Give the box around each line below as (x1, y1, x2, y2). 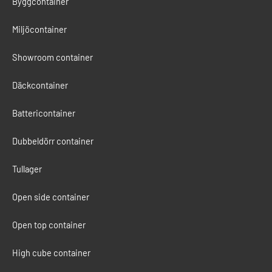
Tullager (12, 163, 42, 175)
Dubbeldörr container (12, 135, 93, 147)
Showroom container (12, 52, 93, 63)
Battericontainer (12, 107, 75, 119)
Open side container (12, 191, 89, 203)
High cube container (12, 247, 90, 259)
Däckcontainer (12, 80, 68, 91)
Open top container (12, 219, 86, 231)
